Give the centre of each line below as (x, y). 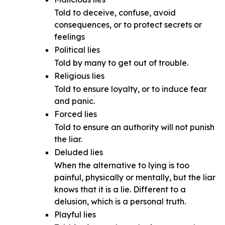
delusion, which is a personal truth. (120, 201)
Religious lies (79, 76)
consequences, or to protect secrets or (128, 24)
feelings (70, 36)
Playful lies (75, 214)
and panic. (75, 101)
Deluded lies (79, 152)
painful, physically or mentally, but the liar (135, 177)
